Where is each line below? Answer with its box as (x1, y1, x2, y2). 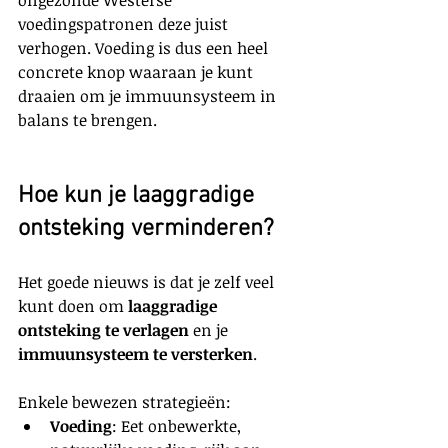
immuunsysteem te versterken (18, 342, 253, 365)
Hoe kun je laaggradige (18, 181, 260, 210)
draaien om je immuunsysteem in (18, 84, 280, 107)
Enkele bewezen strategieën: (18, 390, 231, 413)
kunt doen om (18, 294, 128, 317)
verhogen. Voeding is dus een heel (18, 36, 272, 59)
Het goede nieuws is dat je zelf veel (18, 270, 278, 293)
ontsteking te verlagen (18, 318, 189, 341)
